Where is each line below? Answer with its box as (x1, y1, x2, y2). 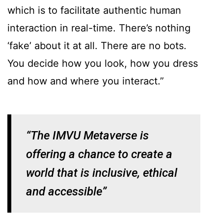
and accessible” (26, 185, 107, 199)
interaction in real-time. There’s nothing (7, 22, 191, 34)
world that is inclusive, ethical (26, 166, 177, 180)
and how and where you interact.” (7, 75, 164, 87)
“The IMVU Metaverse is (26, 129, 149, 143)
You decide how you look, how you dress (7, 57, 198, 70)
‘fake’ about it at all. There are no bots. (7, 40, 187, 52)
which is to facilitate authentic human (7, 4, 181, 17)
